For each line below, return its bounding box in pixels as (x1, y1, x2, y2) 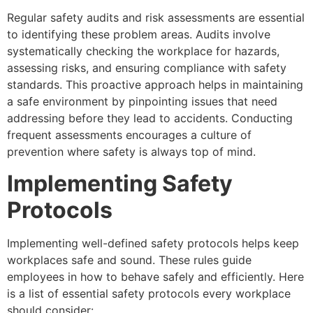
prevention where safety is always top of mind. (7, 145, 256, 159)
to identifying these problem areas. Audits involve (7, 27, 270, 42)
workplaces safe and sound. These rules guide (7, 252, 252, 267)
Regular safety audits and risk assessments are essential (7, 10, 305, 25)
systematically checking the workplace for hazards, (7, 44, 279, 59)
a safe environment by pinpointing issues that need (7, 94, 277, 109)
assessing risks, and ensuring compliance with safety (7, 61, 286, 75)
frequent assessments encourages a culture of (7, 128, 252, 143)
